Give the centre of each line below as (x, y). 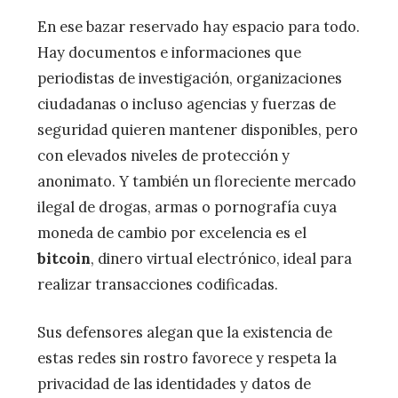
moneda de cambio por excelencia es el (172, 233)
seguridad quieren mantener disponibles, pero (198, 130)
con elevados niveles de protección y (163, 156)
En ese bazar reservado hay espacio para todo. (199, 27)
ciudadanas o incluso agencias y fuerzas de (187, 104)
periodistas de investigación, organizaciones (190, 79)
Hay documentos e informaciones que (169, 53)
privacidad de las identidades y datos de (174, 383)
